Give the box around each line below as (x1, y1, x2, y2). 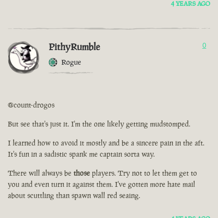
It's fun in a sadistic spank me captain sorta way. (8, 149, 155, 159)
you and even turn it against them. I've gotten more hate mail (8, 180, 195, 189)
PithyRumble (49, 40, 100, 54)
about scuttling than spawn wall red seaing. (8, 191, 140, 200)
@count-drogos (8, 100, 54, 110)
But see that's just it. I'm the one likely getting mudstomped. (8, 119, 190, 129)
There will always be (8, 168, 73, 178)
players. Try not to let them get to (90, 168, 197, 178)
